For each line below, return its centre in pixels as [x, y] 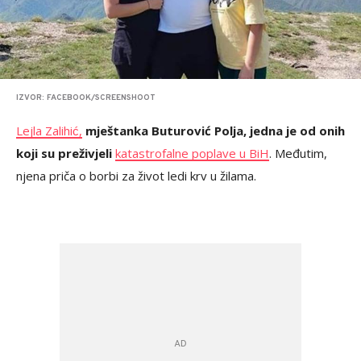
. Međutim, [298, 154]
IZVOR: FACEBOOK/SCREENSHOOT [86, 98]
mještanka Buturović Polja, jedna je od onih [214, 131]
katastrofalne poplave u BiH [192, 154]
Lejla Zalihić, [49, 131]
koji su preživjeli [66, 154]
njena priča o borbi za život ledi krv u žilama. [136, 176]
